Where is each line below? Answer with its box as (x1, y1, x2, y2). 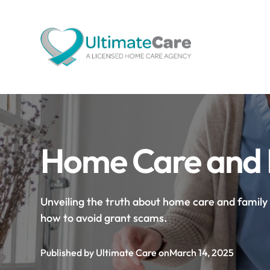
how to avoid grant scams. (40, 211, 168, 225)
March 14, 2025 (169, 246, 234, 259)
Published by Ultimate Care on (40, 246, 170, 259)
